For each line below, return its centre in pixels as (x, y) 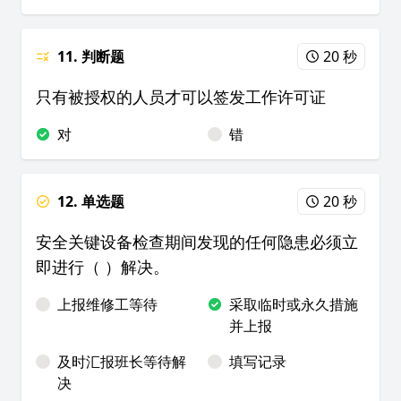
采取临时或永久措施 (294, 304)
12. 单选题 (91, 201)
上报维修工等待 (107, 304)
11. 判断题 (91, 56)
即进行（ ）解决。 (102, 267)
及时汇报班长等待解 (122, 362)
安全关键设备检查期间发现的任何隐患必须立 (197, 242)
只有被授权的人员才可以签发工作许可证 (181, 97)
